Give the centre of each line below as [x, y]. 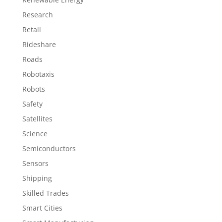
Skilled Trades [45, 193]
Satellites [37, 119]
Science [35, 134]
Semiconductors [49, 148]
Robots [33, 89]
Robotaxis [38, 74]
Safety [32, 104]
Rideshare [39, 44]
